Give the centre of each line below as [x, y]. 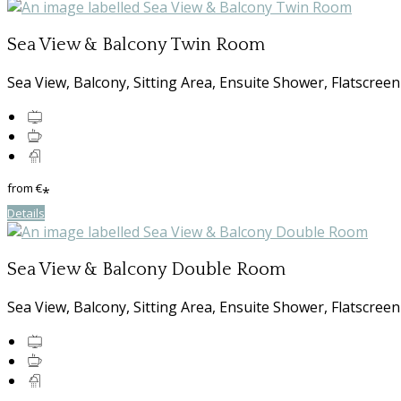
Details [26, 213]
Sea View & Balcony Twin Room [136, 45]
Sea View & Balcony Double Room [146, 270]
